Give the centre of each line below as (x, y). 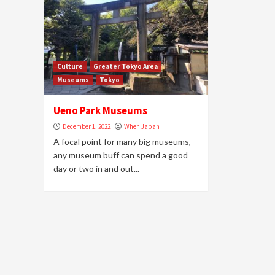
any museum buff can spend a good (121, 155)
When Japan (142, 126)
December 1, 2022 (87, 126)
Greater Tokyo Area (126, 66)
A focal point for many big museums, (122, 141)
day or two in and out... (96, 168)
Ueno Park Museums (100, 110)
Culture (70, 66)
